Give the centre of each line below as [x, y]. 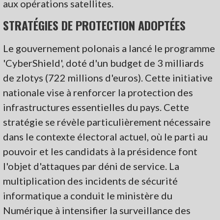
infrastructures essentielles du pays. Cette [96, 107]
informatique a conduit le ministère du [88, 195]
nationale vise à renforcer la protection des [98, 92]
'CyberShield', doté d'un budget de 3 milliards [104, 63]
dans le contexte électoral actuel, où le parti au [106, 136]
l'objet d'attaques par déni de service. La [91, 166]
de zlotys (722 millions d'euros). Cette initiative [108, 77]
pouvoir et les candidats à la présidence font [100, 151]
